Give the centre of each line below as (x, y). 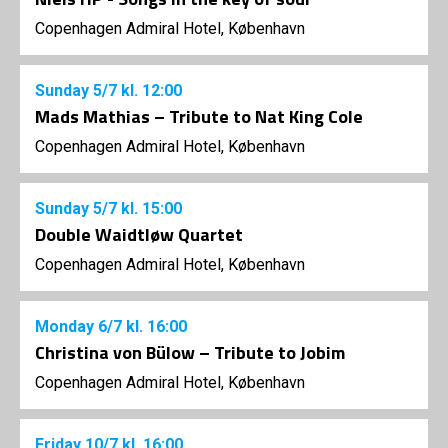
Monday (66, 327)
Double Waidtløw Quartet (139, 235)
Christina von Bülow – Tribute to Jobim (190, 353)
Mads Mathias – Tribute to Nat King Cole (199, 117)
